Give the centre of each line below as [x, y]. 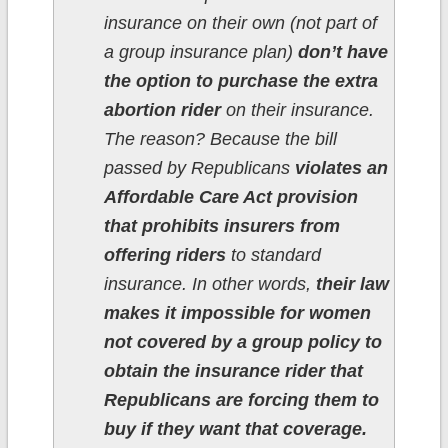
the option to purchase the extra [240, 81]
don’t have [342, 52]
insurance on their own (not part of [240, 23]
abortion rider [162, 110]
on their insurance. [297, 110]
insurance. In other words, [209, 284]
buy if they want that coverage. [235, 429]
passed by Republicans [199, 168]
